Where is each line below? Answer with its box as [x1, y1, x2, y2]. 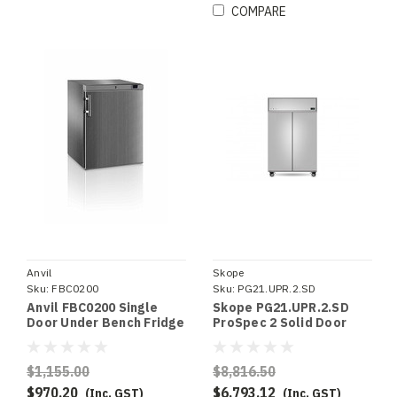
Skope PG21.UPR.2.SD [213, 300, 349, 316]
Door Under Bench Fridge [27, 315, 184, 331]
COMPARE [231, 4, 286, 20]
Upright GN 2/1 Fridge [213, 330, 348, 346]
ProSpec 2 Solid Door [213, 315, 346, 331]
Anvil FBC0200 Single [27, 300, 158, 316]
